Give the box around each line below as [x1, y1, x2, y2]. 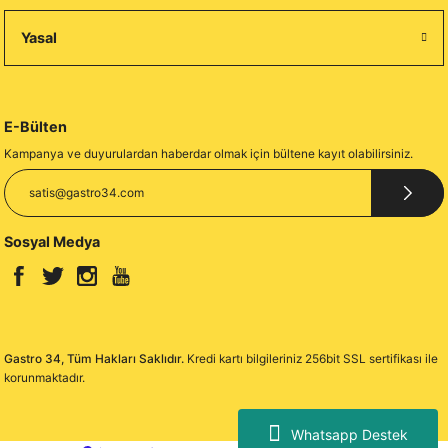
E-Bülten [4, 117, 67, 135]
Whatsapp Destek [291, 425, 408, 443]
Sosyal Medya [4, 232, 100, 250]
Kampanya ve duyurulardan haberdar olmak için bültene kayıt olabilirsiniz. [4, 145, 413, 161]
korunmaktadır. [4, 370, 85, 386]
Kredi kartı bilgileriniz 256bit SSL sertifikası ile [184, 351, 438, 367]
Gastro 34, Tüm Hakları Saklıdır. [4, 351, 184, 367]
